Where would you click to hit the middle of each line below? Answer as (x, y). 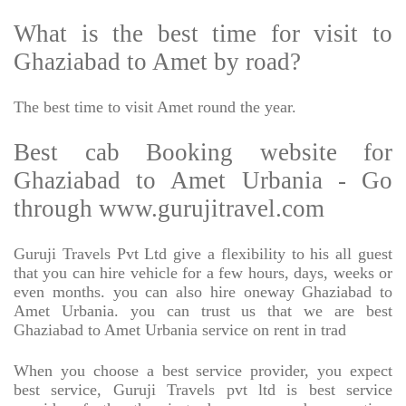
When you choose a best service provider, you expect (203, 371)
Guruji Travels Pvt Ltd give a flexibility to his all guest (203, 254)
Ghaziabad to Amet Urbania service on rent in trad (180, 330)
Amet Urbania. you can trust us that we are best (203, 311)
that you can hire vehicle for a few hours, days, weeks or (203, 273)
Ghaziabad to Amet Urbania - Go (203, 181)
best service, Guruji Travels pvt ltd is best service (203, 390)
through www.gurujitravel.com (169, 209)
